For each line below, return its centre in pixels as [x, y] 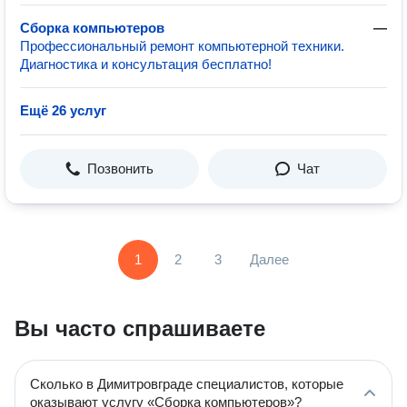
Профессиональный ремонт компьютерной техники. [182, 46]
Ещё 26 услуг [63, 110]
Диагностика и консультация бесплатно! [146, 64]
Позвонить [120, 169]
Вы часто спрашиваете [140, 328]
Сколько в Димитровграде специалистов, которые [187, 384]
